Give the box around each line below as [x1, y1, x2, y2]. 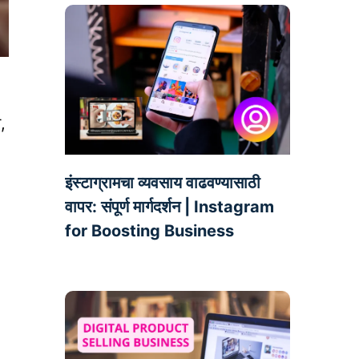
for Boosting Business [64, 221, 234, 241]
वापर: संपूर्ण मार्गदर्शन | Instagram [64, 197, 274, 217]
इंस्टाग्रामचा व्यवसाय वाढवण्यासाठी [64, 173, 260, 193]
